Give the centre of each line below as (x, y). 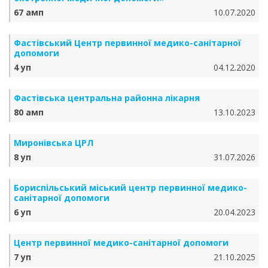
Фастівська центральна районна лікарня (107, 98)
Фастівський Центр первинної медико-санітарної (127, 43)
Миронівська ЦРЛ (54, 143)
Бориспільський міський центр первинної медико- (130, 188)
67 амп (29, 12)
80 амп (29, 112)
